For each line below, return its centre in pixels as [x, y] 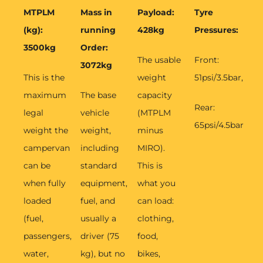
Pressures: [216, 30]
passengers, [48, 236]
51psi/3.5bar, [219, 78]
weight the [46, 131]
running [98, 30]
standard [99, 166]
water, [36, 254]
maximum [45, 95]
